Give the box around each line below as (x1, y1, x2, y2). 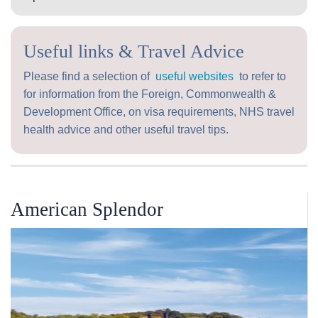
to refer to (234, 70, 286, 83)
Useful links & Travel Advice (23, 41, 244, 62)
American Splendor (11, 199, 163, 221)
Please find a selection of (23, 70, 155, 83)
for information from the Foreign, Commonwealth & (23, 88, 276, 101)
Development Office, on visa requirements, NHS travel (23, 106, 295, 119)
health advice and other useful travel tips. (23, 124, 229, 136)
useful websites (155, 70, 234, 83)
